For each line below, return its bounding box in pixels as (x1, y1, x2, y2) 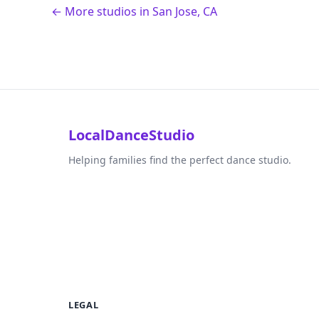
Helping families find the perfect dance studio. (68, 153, 291, 167)
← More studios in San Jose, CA (51, 4, 217, 20)
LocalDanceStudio (68, 125, 194, 145)
